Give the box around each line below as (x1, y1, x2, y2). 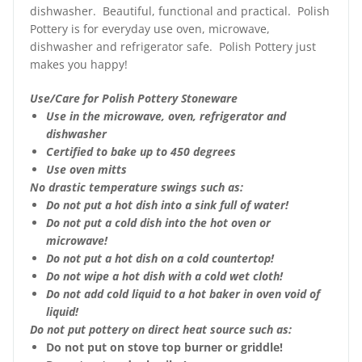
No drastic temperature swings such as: (30, 179, 243, 195)
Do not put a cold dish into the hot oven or (46, 215, 271, 230)
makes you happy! (30, 57, 128, 72)
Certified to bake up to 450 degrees (46, 144, 236, 159)
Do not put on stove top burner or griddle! (46, 339, 283, 355)
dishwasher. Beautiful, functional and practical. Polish (30, 3, 330, 19)
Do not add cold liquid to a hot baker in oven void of (46, 286, 320, 301)
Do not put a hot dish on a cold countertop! (46, 250, 274, 266)
